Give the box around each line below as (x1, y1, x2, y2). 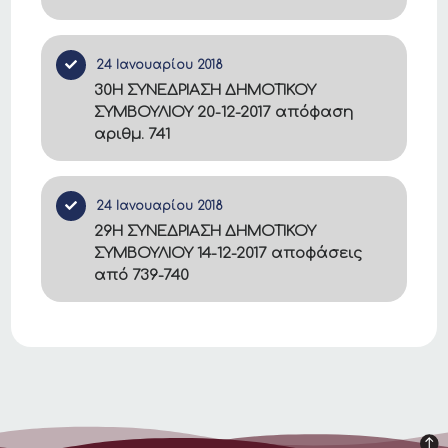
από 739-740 (94, 267, 190, 284)
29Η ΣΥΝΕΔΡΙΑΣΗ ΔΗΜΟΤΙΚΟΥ (94, 223, 317, 240)
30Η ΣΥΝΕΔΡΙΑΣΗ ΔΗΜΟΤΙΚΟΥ (94, 82, 317, 99)
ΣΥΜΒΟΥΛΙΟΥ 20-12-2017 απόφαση (94, 104, 354, 121)
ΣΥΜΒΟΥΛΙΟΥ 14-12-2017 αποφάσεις (94, 245, 363, 262)
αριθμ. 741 (94, 126, 171, 143)
